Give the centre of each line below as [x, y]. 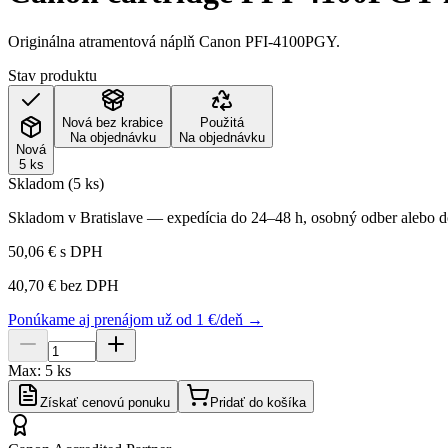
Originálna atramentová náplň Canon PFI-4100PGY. [174, 41]
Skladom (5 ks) [56, 183]
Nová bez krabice [112, 122]
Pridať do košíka [258, 402]
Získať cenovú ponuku [105, 402]
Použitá [222, 122]
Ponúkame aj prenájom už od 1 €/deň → [135, 319]
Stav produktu [52, 75]
